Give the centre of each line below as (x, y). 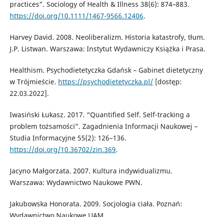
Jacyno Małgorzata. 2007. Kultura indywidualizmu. (91, 170)
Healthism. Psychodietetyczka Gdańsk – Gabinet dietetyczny (106, 70)
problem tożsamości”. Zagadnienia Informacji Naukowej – (103, 126)
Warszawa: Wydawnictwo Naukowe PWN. (76, 182)
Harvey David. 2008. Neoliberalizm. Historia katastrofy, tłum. (107, 37)
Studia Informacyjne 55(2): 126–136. (68, 138)
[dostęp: (167, 81)
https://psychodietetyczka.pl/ (105, 81)
